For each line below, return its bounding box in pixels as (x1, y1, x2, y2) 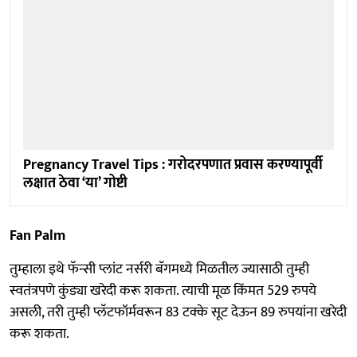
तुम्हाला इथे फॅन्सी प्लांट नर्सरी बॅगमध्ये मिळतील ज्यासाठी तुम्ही (10, 257, 309, 282)
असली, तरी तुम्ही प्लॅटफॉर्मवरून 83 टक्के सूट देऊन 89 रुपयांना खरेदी (10, 300, 347, 325)
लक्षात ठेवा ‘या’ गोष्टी (23, 171, 127, 196)
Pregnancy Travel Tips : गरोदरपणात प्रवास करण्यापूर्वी (23, 153, 323, 178)
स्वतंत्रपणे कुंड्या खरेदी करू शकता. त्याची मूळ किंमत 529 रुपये (10, 279, 316, 304)
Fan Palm (10, 224, 65, 249)
